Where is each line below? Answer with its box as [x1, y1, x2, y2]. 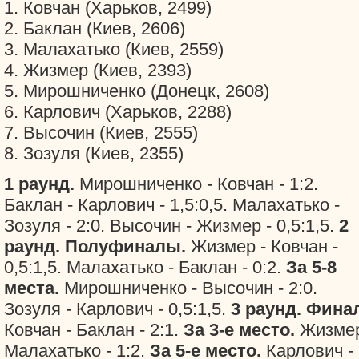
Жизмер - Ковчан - [191, 236, 338, 256]
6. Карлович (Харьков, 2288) [4, 102, 232, 122]
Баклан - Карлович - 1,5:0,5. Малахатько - [4, 195, 340, 215]
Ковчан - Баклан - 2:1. [4, 320, 184, 340]
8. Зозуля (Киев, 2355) [4, 143, 184, 163]
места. [4, 278, 64, 298]
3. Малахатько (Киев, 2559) [4, 39, 224, 59]
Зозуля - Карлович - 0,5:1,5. [4, 299, 231, 319]
